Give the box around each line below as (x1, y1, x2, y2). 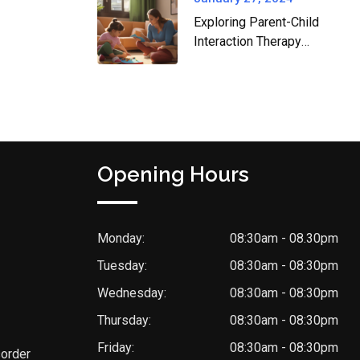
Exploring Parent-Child (194, 14, 319, 30)
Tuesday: (97, 258, 147, 274)
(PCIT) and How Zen (194, 53, 307, 68)
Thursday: (97, 313, 151, 329)
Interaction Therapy (194, 34, 301, 49)
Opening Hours (97, 162, 249, 187)
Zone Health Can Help (194, 72, 316, 88)
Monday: (97, 231, 145, 247)
